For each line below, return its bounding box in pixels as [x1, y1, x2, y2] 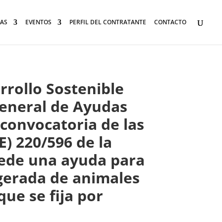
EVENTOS [25, 18, 52, 26]
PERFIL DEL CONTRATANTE [69, 18, 146, 26]
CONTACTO [154, 18, 186, 26]
